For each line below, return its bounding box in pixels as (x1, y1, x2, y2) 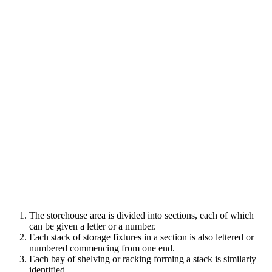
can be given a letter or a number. (29, 220, 156, 231)
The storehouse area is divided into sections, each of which (29, 209, 254, 220)
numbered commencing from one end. (29, 242, 175, 253)
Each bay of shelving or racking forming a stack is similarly (29, 253, 256, 264)
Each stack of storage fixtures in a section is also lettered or (29, 231, 254, 242)
